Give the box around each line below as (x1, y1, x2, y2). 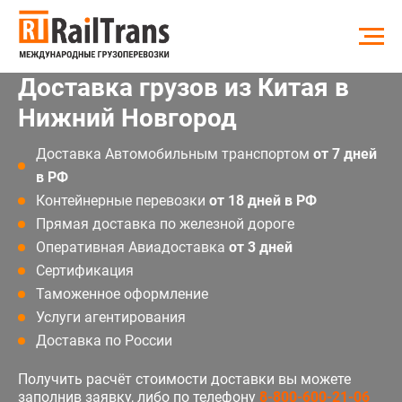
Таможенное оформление (36, 284, 208, 302)
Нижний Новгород (18, 102, 237, 133)
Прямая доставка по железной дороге (36, 214, 294, 232)
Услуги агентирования (36, 308, 186, 326)
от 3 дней (229, 238, 293, 256)
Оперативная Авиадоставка (36, 238, 229, 256)
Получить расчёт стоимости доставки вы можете (18, 370, 351, 388)
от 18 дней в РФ (209, 191, 317, 209)
